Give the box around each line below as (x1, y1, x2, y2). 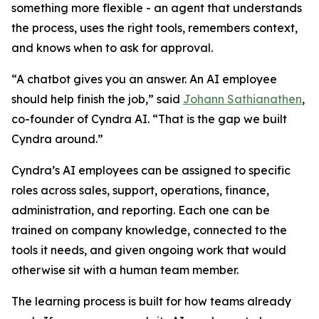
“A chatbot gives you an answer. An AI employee (11, 72, 277, 87)
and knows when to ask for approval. (11, 41, 213, 56)
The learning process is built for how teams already (11, 294, 291, 309)
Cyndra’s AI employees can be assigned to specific (11, 163, 291, 178)
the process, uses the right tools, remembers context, (11, 21, 298, 36)
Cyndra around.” (11, 132, 103, 147)
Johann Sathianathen (183, 92, 302, 107)
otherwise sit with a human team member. (11, 263, 239, 278)
